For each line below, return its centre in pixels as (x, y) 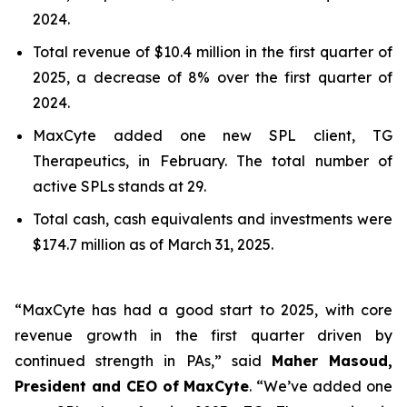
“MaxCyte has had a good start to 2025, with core (203, 310)
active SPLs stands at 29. (119, 186)
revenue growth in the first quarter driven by (203, 335)
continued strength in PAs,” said (143, 361)
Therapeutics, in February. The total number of (213, 161)
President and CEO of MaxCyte (132, 386)
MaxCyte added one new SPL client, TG (213, 135)
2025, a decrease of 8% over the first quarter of (213, 77)
